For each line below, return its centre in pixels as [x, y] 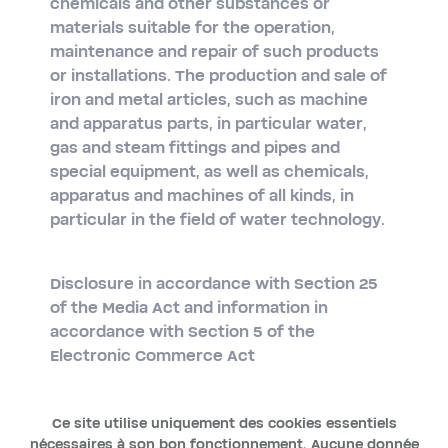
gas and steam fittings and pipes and [195, 148]
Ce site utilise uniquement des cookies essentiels [224, 424]
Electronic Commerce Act [152, 356]
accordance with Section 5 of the [182, 332]
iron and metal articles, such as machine [209, 100]
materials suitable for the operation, [192, 28]
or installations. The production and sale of [218, 76]
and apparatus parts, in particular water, [208, 124]
